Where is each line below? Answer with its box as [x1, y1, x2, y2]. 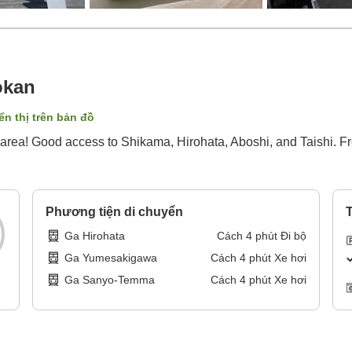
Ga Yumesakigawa [64, 251, 158, 265]
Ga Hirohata [64, 229, 126, 243]
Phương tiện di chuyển [46, 205, 184, 219]
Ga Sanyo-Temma [64, 273, 156, 287]
